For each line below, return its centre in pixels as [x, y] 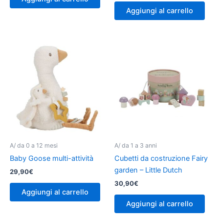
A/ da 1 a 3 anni [136, 145]
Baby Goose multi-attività [52, 159]
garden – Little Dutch [148, 170]
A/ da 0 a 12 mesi [34, 145]
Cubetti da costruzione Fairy [161, 159]
